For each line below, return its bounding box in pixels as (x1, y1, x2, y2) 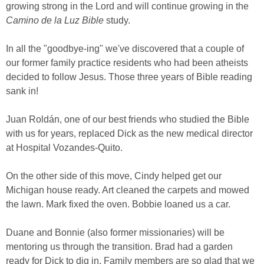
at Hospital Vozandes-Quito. (6, 143, 123, 153)
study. (104, 15, 130, 25)
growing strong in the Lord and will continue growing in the (6, 1, 249, 11)
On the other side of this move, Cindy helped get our (6, 171, 222, 181)
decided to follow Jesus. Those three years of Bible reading (6, 72, 252, 82)
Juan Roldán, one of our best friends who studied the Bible (6, 114, 249, 124)
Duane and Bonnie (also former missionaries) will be (6, 227, 225, 237)
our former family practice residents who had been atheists (6, 58, 248, 68)
